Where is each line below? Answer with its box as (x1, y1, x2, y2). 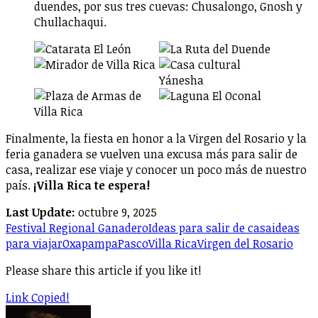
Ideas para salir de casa (148, 219, 272, 236)
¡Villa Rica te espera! (33, 177, 150, 193)
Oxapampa (62, 235, 118, 251)
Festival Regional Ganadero (6, 219, 148, 236)
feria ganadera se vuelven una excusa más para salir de (6, 146, 297, 162)
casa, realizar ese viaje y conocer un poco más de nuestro (6, 161, 307, 177)
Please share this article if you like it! (6, 262, 202, 278)
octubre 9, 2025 (78, 204, 157, 220)
